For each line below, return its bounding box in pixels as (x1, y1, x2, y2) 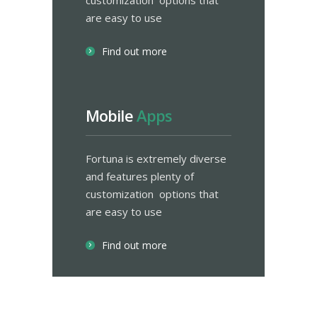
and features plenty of (86, 169, 194, 183)
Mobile (86, 105, 137, 126)
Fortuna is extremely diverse (86, 151, 226, 166)
